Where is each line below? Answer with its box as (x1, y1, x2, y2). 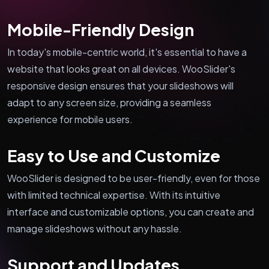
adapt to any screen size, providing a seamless (7, 95, 211, 109)
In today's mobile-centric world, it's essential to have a (7, 45, 247, 58)
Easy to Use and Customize (7, 145, 220, 166)
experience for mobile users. (7, 112, 133, 125)
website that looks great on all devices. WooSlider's (7, 62, 235, 75)
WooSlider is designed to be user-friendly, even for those (7, 171, 260, 184)
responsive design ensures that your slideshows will (7, 79, 234, 92)
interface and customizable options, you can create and (7, 205, 254, 218)
